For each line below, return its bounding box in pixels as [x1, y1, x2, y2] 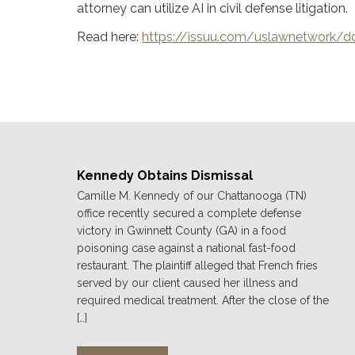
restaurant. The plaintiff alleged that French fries [77, 258, 318, 272]
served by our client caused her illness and [77, 276, 298, 289]
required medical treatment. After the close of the [77, 293, 329, 307]
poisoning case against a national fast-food [77, 241, 296, 254]
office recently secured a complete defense [77, 206, 301, 219]
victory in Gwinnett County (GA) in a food [77, 223, 286, 237]
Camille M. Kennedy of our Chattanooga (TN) [77, 189, 307, 202]
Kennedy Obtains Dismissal [77, 167, 253, 183]
